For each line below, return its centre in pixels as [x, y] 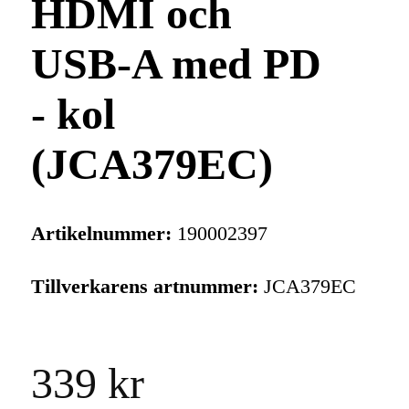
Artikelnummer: [101, 234]
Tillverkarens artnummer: [144, 287]
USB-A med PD [176, 64]
